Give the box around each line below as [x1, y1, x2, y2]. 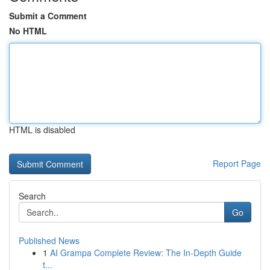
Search [19, 190, 46, 202]
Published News [19, 234, 80, 246]
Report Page [213, 157, 261, 169]
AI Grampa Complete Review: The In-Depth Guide [50, 246, 242, 259]
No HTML [9, 25, 47, 37]
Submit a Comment [9, 10, 87, 22]
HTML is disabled [9, 124, 75, 136]
